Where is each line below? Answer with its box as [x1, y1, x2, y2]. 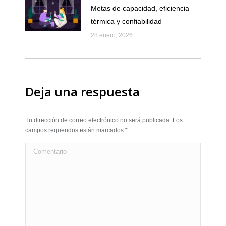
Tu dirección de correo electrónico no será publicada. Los [25, 116, 183, 124]
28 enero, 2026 [91, 31, 133, 39]
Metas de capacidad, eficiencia [91, 4, 189, 12]
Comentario [25, 145, 63, 153]
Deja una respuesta [25, 83, 140, 100]
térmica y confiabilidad [91, 17, 162, 25]
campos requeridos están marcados [25, 126, 125, 134]
